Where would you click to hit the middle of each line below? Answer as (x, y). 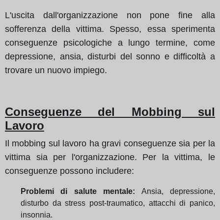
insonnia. (37, 215)
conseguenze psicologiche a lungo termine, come (110, 42)
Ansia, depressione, (175, 191)
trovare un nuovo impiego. (56, 70)
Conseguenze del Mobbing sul (110, 111)
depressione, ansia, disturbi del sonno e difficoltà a (110, 56)
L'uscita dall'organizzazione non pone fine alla (110, 15)
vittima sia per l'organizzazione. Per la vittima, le (110, 157)
